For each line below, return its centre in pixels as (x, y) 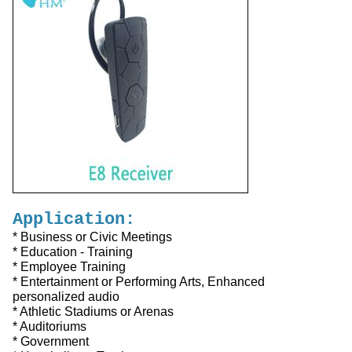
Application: (74, 220)
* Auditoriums (49, 326)
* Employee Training (69, 266)
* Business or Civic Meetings (92, 236)
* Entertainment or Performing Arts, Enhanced (139, 281)
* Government (51, 341)
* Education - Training (73, 251)
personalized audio (66, 296)
